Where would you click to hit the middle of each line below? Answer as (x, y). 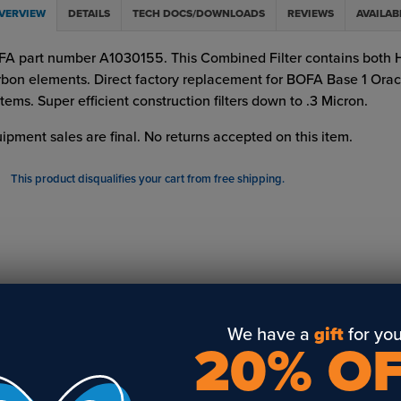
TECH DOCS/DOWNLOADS (213, 13)
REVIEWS (310, 13)
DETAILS (89, 13)
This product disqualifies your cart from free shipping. (147, 179)
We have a (270, 334)
